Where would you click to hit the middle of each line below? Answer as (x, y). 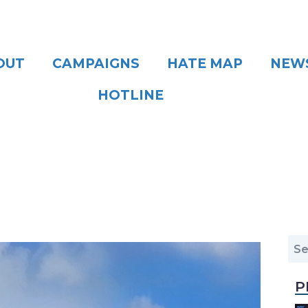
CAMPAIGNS (96, 64)
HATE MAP (205, 64)
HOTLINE (131, 95)
